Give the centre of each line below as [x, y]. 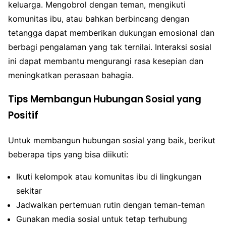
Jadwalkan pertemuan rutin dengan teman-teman [110, 205]
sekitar [29, 190]
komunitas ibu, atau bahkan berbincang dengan [99, 18]
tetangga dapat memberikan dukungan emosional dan [111, 33]
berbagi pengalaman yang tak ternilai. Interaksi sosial [110, 47]
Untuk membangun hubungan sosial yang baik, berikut [112, 140]
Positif [23, 116]
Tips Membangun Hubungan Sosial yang [105, 99]
